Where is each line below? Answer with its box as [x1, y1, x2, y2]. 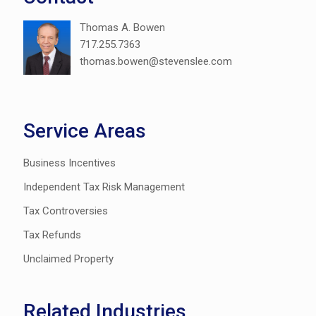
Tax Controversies [23, 205, 108, 218]
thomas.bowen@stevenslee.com [80, 55, 232, 68]
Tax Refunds [23, 229, 81, 242]
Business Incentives [23, 157, 116, 170]
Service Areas [23, 119, 146, 143]
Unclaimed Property [23, 253, 114, 266]
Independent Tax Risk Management [23, 181, 185, 194]
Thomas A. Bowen [80, 21, 165, 34]
